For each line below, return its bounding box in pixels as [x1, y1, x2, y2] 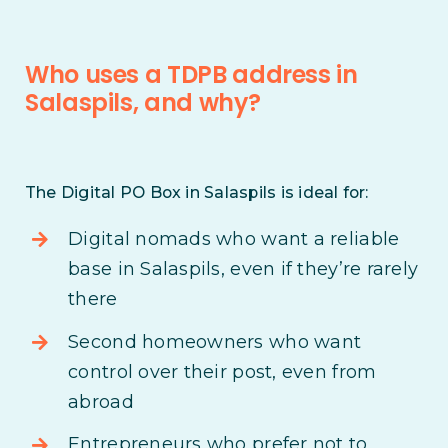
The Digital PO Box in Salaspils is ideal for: [24, 183, 369, 203]
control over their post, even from [68, 360, 377, 383]
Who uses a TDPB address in [24, 58, 358, 92]
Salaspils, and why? [24, 86, 261, 120]
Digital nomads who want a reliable [68, 228, 400, 251]
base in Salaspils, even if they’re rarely [68, 258, 419, 281]
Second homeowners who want [68, 330, 362, 353]
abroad [68, 390, 134, 413]
